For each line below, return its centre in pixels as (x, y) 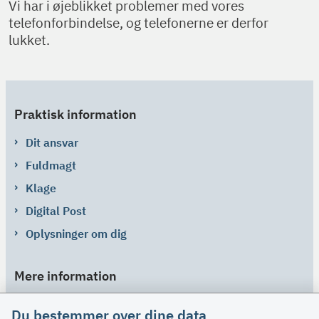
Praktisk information (75, 114)
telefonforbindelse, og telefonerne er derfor (138, 23)
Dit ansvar (52, 142)
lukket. (29, 40)
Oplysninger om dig (76, 233)
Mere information (66, 276)
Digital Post (56, 210)
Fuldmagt (51, 165)
